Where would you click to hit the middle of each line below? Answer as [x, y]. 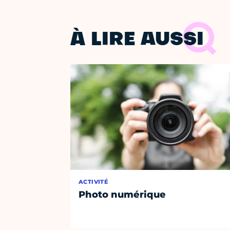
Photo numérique [122, 195]
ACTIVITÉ [93, 182]
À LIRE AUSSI [137, 41]
